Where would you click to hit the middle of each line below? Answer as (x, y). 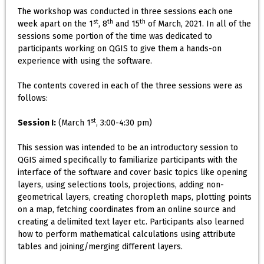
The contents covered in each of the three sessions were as (130, 86)
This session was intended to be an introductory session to (128, 148)
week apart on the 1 (55, 24)
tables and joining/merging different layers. (100, 247)
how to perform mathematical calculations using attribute (127, 235)
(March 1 (73, 123)
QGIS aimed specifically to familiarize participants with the (128, 160)
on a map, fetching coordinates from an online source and (127, 210)
